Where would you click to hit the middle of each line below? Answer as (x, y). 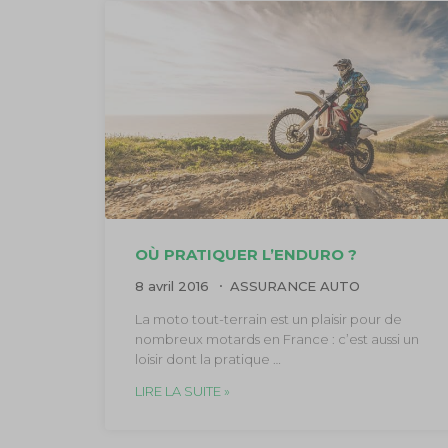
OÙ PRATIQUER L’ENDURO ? (245, 254)
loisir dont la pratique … (207, 358)
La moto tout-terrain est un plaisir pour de (268, 318)
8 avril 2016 (173, 285)
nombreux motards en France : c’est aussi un (276, 338)
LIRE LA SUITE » (182, 390)
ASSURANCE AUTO (294, 285)
